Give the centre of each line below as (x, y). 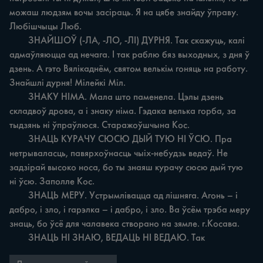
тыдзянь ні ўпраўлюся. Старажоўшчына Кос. (100, 125)
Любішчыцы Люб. (45, 26)
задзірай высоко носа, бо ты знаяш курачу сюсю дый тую (127, 167)
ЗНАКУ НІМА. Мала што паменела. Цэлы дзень (19, 97)
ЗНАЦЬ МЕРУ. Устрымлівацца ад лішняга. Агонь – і (19, 195)
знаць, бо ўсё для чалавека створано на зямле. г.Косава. (124, 224)
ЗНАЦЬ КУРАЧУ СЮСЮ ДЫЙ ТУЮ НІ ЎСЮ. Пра (19, 139)
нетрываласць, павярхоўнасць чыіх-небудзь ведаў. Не (120, 153)
